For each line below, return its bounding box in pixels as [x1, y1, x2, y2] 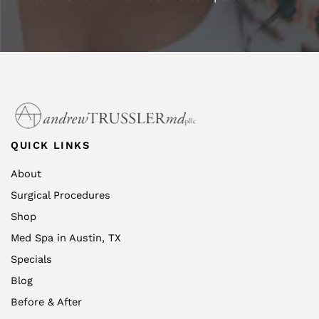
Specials [11, 253, 52, 266]
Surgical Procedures [11, 189, 110, 202]
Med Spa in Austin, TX [11, 231, 121, 245]
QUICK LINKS [11, 138, 90, 152]
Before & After [11, 296, 82, 309]
